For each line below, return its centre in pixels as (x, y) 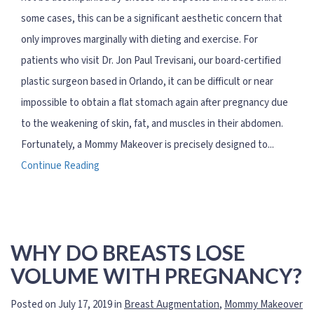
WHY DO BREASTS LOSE (128, 252)
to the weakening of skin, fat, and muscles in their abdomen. (152, 124)
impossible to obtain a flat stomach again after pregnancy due (155, 103)
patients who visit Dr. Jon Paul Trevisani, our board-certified (151, 61)
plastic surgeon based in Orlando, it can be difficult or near (147, 82)
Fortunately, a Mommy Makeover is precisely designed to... (148, 145)
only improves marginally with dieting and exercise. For (139, 40)
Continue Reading (60, 166)
